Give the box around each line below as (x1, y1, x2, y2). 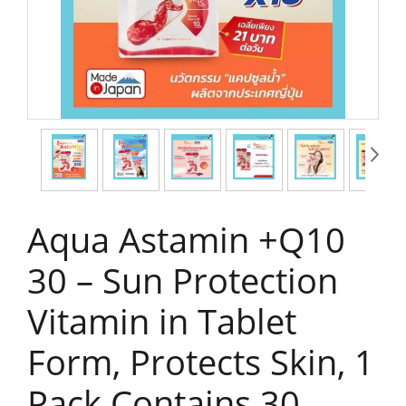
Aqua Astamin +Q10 (27, 216, 345, 263)
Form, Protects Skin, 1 (27, 338, 374, 385)
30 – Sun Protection (27, 256, 338, 304)
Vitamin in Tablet (27, 297, 296, 344)
